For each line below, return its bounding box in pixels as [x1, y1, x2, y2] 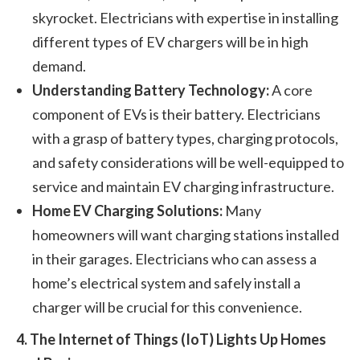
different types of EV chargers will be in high [32, 33, 309, 51]
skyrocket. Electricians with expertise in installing [32, 9, 338, 27]
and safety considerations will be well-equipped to [32, 153, 344, 171]
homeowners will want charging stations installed [32, 226, 339, 243]
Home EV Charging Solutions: [32, 202, 223, 219]
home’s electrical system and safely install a [32, 274, 301, 292]
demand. [32, 57, 86, 75]
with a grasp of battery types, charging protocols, [32, 129, 338, 147]
